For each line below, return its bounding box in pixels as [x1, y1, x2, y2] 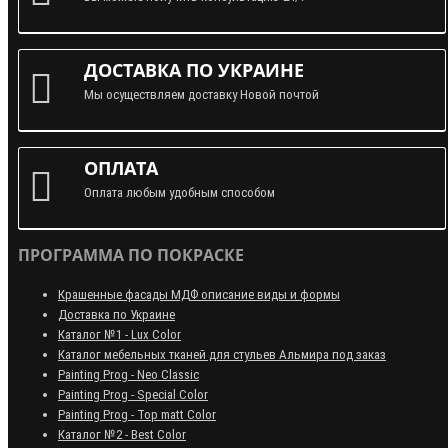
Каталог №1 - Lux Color [58, 326, 181, 342]
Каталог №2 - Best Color [58, 426, 186, 442]
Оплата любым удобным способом [84, 184, 275, 200]
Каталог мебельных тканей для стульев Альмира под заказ [58, 346, 386, 362]
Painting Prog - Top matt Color [58, 406, 216, 422]
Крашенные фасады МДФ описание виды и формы [58, 286, 340, 302]
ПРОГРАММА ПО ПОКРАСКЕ [18, 243, 244, 266]
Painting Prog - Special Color [58, 386, 208, 402]
